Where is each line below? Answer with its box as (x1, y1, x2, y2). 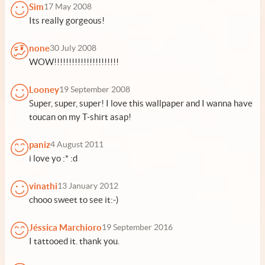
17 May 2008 (44, 2, 92, 11)
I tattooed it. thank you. (29, 236, 119, 246)
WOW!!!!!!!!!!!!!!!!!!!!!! (29, 57, 119, 67)
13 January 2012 (57, 182, 118, 190)
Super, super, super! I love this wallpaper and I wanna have (29, 98, 253, 108)
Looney (29, 85, 59, 95)
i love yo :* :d (29, 153, 77, 163)
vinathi (29, 181, 57, 191)
